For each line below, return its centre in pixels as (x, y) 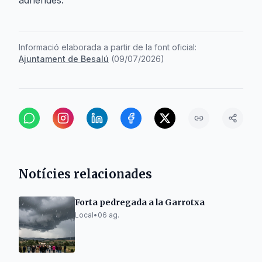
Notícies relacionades (85, 174)
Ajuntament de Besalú (64, 59)
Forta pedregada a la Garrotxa (140, 202)
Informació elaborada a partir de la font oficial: (108, 47)
